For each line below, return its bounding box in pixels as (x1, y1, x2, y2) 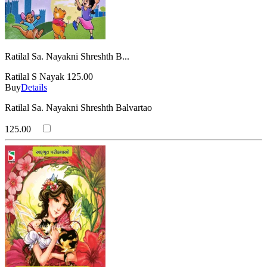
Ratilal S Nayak (5, 71, 67, 82)
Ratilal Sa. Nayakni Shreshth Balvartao (5, 102, 152, 113)
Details (21, 82, 47, 92)
